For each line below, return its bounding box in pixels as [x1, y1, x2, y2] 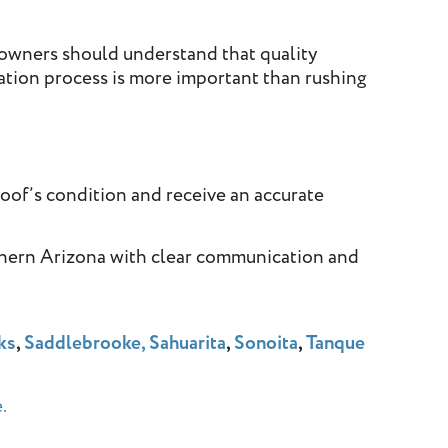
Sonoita [234, 330, 299, 358]
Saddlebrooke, [24, 330, 146, 358]
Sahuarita [149, 330, 227, 358]
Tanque [306, 330, 366, 358]
